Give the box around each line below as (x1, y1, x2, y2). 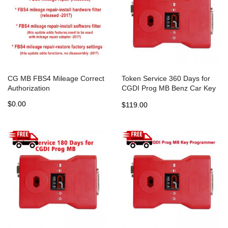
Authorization (8, 84, 50, 92)
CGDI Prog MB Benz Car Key (122, 84, 216, 92)
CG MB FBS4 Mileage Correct (8, 74, 104, 82)
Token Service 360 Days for (122, 74, 210, 82)
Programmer (122, 94, 162, 102)
